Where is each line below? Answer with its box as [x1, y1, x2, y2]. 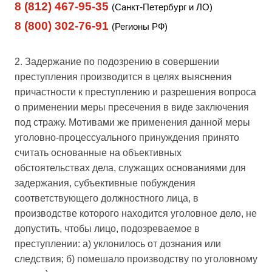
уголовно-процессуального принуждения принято [15, 132, 239, 143]
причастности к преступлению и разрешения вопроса [15, 86, 256, 97]
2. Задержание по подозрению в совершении [15, 56, 219, 67]
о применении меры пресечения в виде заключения [15, 101, 249, 112]
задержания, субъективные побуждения [15, 177, 195, 188]
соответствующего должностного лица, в [15, 192, 199, 203]
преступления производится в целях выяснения [15, 71, 232, 82]
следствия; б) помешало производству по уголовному [15, 253, 257, 264]
